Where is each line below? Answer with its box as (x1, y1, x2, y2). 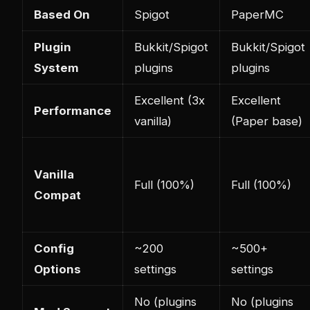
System (34, 60, 79, 75)
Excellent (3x (134, 93, 205, 107)
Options (34, 262, 81, 276)
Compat (34, 188, 81, 202)
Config (34, 241, 74, 255)
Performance (34, 103, 111, 118)
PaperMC (231, 7, 284, 21)
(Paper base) (231, 113, 302, 128)
